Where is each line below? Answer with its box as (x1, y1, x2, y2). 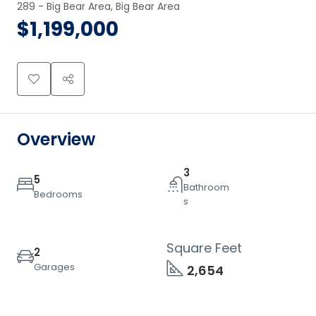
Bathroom (183, 181, 229, 194)
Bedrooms (34, 188, 83, 201)
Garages (34, 260, 75, 274)
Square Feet (166, 239, 242, 257)
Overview (17, 128, 95, 151)
